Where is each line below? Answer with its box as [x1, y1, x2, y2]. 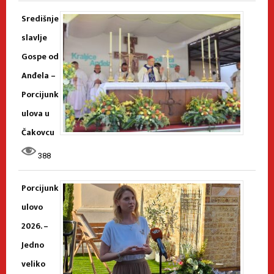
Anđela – [21, 68, 56, 83]
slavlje [21, 31, 47, 45]
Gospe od [21, 50, 59, 64]
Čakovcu [21, 125, 54, 140]
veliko [21, 257, 45, 272]
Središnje [21, 12, 59, 26]
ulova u [21, 106, 50, 121]
